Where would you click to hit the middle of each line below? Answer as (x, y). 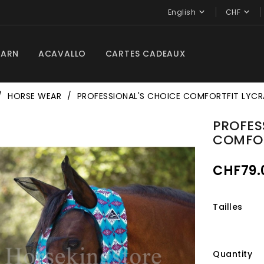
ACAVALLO (62, 54)
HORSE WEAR (35, 96)
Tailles (228, 207)
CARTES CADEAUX (145, 54)
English (182, 12)
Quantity (233, 254)
